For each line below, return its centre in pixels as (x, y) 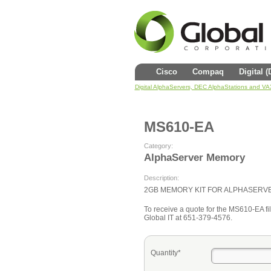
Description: (161, 178)
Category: (158, 146)
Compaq (208, 72)
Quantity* (165, 253)
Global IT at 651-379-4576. (188, 218)
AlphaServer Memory (194, 158)
